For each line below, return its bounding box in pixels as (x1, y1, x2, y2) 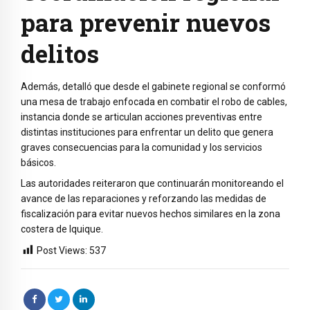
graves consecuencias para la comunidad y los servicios (21, 141, 262, 153)
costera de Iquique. (21, 224, 103, 235)
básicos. (21, 156, 56, 168)
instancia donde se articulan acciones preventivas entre (21, 111, 262, 122)
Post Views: (37, 245, 89, 257)
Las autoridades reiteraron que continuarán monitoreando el (21, 178, 284, 190)
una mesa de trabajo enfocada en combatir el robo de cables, (21, 95, 287, 107)
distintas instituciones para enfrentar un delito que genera (21, 126, 273, 138)
